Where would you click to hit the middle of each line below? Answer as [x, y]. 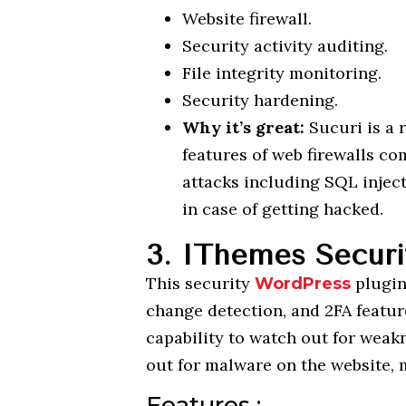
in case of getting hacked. [283, 208]
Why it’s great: [244, 127]
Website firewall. [247, 18]
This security [201, 283]
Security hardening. [261, 100]
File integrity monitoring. [282, 72]
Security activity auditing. [285, 45]
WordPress [305, 283]
